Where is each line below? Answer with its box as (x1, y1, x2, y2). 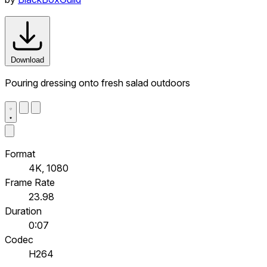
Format (5, 147, 35, 160)
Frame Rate (5, 176, 55, 188)
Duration (5, 204, 42, 217)
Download (11, 55, 44, 64)
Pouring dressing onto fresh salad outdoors (5, 76, 190, 89)
